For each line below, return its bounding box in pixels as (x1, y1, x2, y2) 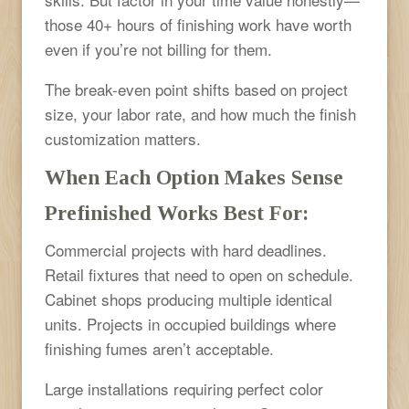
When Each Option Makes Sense (45, 165, 343, 189)
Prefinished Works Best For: (45, 201, 309, 225)
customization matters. (45, 126, 201, 150)
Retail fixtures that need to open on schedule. (45, 262, 353, 286)
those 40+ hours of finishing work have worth (45, 12, 351, 36)
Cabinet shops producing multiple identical (45, 287, 332, 310)
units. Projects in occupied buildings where (45, 311, 336, 335)
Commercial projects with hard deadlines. (45, 237, 327, 261)
